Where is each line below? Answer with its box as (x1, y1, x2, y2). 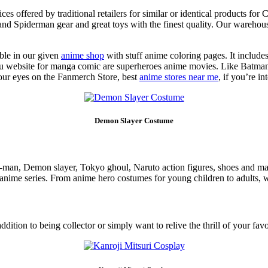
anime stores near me (139, 71, 218, 82)
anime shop (61, 50, 104, 60)
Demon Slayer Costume (95, 116, 173, 126)
